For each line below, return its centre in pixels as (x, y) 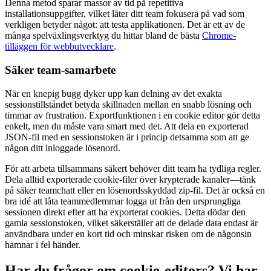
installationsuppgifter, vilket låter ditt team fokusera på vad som (125, 14)
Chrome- (219, 36)
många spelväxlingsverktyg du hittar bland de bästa (103, 36)
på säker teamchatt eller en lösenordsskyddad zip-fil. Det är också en (135, 190)
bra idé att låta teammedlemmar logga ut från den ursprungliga (123, 201)
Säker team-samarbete (60, 70)
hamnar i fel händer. (43, 244)
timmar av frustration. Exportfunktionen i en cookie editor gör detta (132, 115)
